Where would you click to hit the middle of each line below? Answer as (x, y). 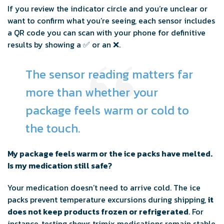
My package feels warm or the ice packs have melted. (110, 154)
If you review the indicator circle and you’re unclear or (107, 9)
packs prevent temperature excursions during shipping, (108, 200)
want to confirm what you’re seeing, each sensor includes (111, 21)
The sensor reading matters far (109, 74)
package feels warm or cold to (107, 110)
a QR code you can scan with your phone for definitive (106, 33)
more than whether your (92, 92)
